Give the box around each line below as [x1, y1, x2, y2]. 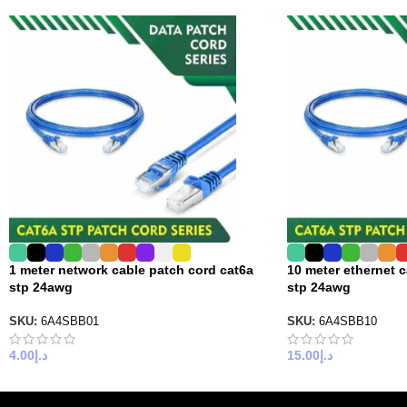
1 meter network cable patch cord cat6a [9, 262, 253, 277]
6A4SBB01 [41, 314, 99, 328]
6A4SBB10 [318, 314, 377, 328]
